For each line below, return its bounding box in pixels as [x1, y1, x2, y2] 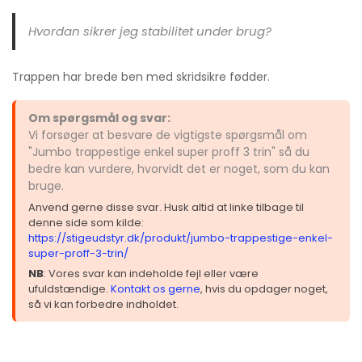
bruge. [28, 177, 64, 194]
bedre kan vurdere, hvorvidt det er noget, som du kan [28, 160, 330, 177]
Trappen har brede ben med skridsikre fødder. [12, 68, 270, 85]
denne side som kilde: [28, 214, 144, 230]
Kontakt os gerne [111, 280, 200, 297]
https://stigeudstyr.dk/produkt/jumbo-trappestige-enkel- [28, 229, 333, 246]
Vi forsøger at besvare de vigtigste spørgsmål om [28, 126, 307, 143]
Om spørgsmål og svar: [28, 109, 170, 126]
